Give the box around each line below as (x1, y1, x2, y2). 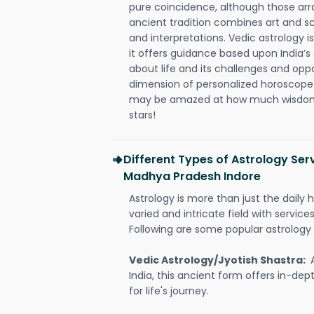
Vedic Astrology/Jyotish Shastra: (129, 253, 308, 267)
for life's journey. (129, 284, 212, 298)
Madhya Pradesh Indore (123, 168, 261, 184)
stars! (129, 108, 156, 122)
